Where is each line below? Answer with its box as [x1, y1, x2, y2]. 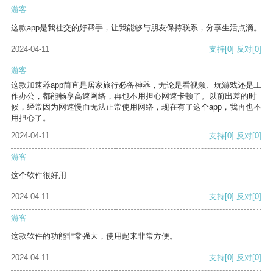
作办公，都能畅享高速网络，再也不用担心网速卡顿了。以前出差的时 [11, 91, 257, 101]
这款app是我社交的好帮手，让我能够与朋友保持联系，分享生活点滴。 [11, 23, 261, 33]
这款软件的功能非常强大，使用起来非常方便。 [11, 232, 177, 241]
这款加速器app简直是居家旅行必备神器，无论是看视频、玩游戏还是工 [11, 80, 261, 90]
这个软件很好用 [11, 171, 66, 180]
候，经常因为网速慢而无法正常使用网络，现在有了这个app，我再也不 [11, 102, 261, 112]
